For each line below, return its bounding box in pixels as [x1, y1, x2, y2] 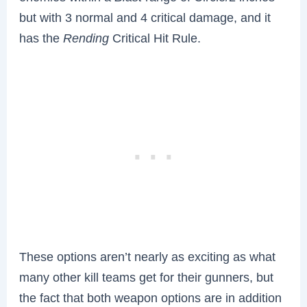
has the [19, 30, 64, 45]
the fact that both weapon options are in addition [19, 290, 282, 305]
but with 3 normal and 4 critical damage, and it [19, 10, 271, 25]
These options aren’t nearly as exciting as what [19, 249, 276, 264]
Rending [63, 30, 110, 45]
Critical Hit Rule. [109, 30, 201, 45]
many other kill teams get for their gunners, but [19, 269, 274, 284]
